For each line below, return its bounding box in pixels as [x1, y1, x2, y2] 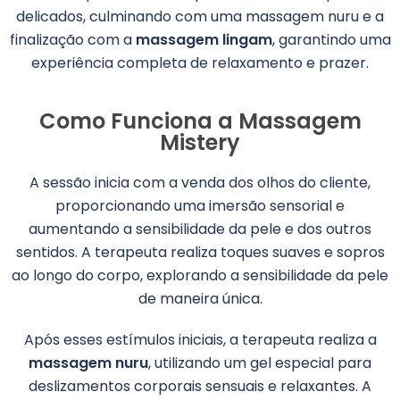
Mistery [160, 128, 240, 157]
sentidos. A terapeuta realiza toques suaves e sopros [15, 242, 385, 262]
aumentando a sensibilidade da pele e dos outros [29, 219, 371, 239]
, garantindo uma [271, 29, 391, 50]
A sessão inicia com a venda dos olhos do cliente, [29, 172, 371, 193]
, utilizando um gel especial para [148, 353, 371, 373]
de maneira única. [137, 288, 262, 309]
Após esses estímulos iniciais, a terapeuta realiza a [23, 329, 377, 350]
